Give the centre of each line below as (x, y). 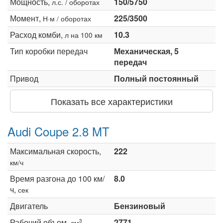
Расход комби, (37, 34)
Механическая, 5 (146, 51)
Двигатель (29, 206)
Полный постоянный (156, 78)
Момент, (26, 18)
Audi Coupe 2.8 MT (58, 131)
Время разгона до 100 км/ (57, 178)
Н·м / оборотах (67, 18)
